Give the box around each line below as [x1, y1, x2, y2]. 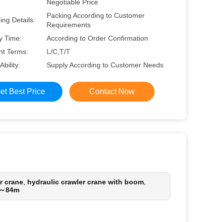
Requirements [47, 21, 91, 29]
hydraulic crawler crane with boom [27, 178, 144, 186]
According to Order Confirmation [47, 34, 148, 42]
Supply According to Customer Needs [47, 61, 164, 69]
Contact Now [89, 87, 135, 96]
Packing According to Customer [47, 11, 145, 19]
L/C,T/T [47, 48, 70, 55]
